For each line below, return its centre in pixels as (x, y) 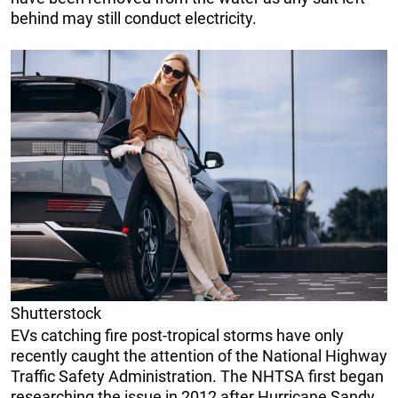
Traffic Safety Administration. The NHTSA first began (197, 377)
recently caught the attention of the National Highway (199, 356)
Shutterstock (56, 314)
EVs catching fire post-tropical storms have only (177, 336)
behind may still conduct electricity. (134, 19)
